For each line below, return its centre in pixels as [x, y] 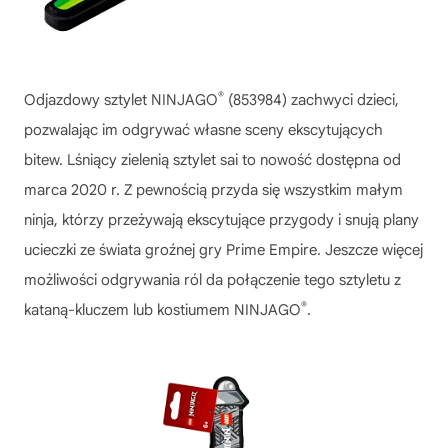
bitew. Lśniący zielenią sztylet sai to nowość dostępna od [212, 160]
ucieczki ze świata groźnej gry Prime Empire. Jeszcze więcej [223, 250]
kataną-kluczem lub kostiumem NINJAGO [162, 310]
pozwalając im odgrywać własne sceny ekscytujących [203, 130]
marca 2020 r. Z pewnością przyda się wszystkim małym [213, 190]
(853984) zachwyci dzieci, [311, 100]
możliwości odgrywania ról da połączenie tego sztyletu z [212, 280]
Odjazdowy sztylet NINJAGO [121, 100]
